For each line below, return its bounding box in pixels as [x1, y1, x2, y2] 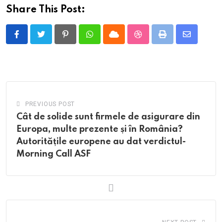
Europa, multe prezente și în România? [16, 125, 183, 134]
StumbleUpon [137, 35, 184, 45]
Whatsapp [89, 35, 124, 45]
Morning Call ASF [16, 150, 91, 159]
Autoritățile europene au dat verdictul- [16, 137, 186, 147]
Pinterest [64, 35, 97, 45]
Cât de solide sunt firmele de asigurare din [16, 112, 200, 122]
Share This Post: [6, 5, 85, 15]
